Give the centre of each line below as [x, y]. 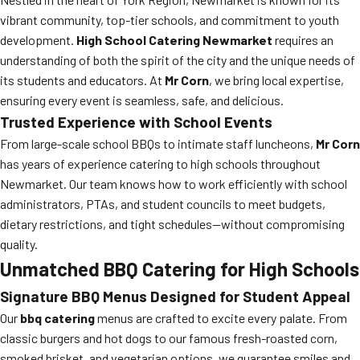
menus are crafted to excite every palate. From [221, 318]
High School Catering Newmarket [174, 40]
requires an [303, 40]
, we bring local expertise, [276, 80]
